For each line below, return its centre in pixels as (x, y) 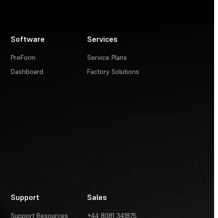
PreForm (23, 58)
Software (28, 39)
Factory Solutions (113, 72)
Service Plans (107, 58)
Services (103, 39)
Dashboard (27, 72)
